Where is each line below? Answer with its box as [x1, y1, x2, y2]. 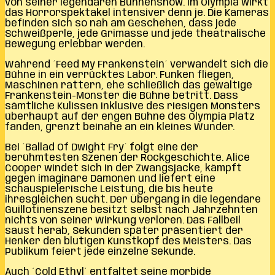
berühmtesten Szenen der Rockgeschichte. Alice [5, 152, 250, 163]
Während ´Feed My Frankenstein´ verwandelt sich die [5, 59, 268, 70]
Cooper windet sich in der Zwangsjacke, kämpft [5, 163, 242, 174]
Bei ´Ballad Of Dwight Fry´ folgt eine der [5, 142, 198, 153]
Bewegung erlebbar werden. [5, 39, 145, 50]
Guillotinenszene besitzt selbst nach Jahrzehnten [5, 204, 258, 215]
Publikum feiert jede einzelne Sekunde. [5, 246, 195, 257]
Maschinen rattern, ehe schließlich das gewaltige [5, 80, 252, 91]
